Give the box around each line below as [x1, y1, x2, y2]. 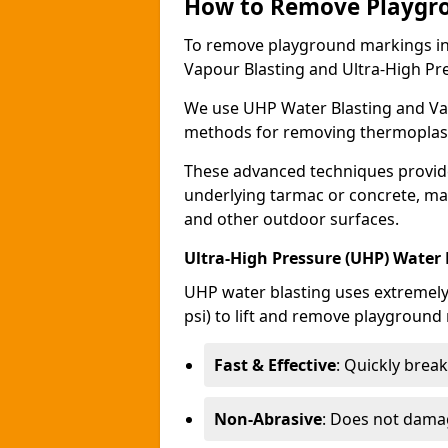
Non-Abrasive [214, 408, 322, 430]
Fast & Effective [214, 354, 336, 376]
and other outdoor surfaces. [184, 208, 399, 230]
